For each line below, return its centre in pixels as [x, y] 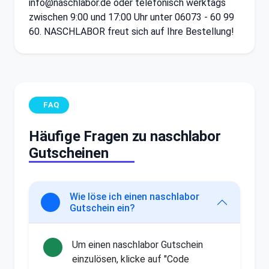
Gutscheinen [69, 153]
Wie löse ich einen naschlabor [134, 196]
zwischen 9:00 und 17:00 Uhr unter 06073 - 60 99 [131, 17]
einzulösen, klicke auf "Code [131, 259]
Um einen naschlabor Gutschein [138, 244]
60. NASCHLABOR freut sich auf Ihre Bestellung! [131, 31]
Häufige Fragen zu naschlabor [125, 136]
